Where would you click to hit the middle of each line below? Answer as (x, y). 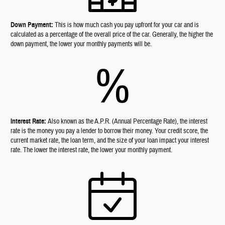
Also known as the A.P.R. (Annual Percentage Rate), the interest (128, 122)
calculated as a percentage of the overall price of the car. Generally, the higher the (112, 35)
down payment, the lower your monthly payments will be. (81, 44)
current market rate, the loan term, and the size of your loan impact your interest (110, 141)
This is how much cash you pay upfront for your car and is (127, 25)
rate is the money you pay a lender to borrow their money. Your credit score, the (109, 131)
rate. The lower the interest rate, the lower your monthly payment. (92, 150)
